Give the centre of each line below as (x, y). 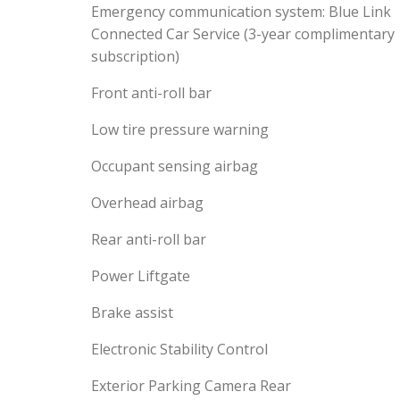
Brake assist (132, 312)
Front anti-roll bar (151, 93)
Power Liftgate (141, 276)
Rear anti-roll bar (149, 239)
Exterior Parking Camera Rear (191, 386)
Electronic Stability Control (179, 349)
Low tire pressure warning (180, 129)
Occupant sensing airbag (175, 166)
